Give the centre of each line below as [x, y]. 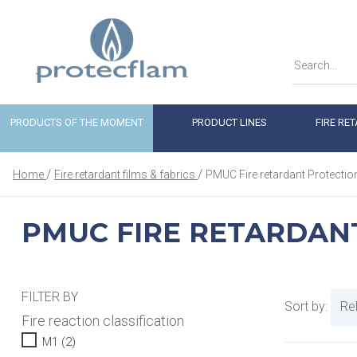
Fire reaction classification [102, 321]
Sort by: [306, 306]
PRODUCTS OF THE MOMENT [76, 122]
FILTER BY [49, 297]
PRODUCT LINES [229, 122]
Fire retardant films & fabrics [125, 175]
